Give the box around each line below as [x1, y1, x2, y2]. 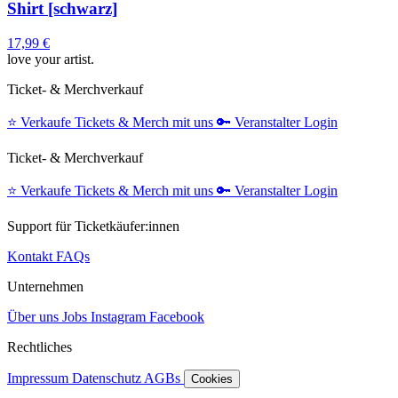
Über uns [7, 308, 62, 324]
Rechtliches [7, 338, 72, 354]
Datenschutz [72, 370, 144, 386]
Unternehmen [7, 278, 84, 294]
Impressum [7, 370, 72, 386]
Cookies [191, 371, 233, 386]
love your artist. [7, 51, 94, 67]
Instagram [87, 308, 149, 324]
